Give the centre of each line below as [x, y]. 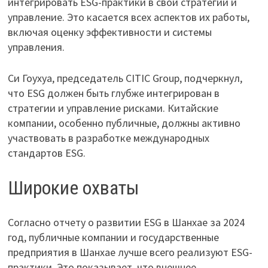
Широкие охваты [73, 188]
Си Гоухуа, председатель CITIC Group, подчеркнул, [125, 78]
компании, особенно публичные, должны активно [124, 123]
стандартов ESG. [46, 153]
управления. [36, 47]
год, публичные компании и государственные [113, 237]
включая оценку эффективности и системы [109, 32]
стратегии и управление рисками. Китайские [113, 108]
